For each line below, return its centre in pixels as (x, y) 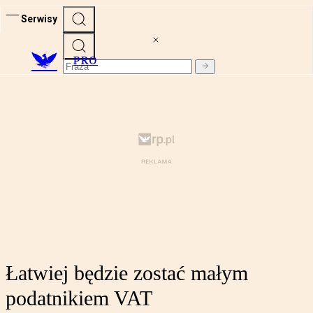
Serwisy (39, 19)
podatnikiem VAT (79, 298)
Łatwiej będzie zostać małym (127, 273)
